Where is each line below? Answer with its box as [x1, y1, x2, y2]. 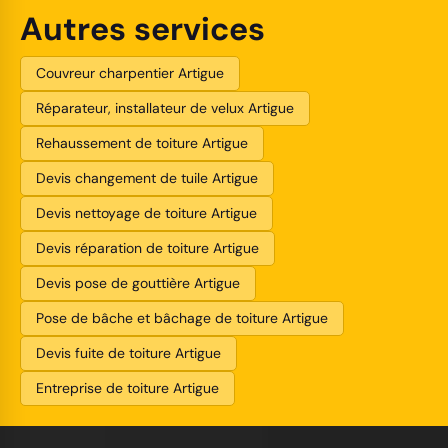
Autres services [20, 7, 265, 50]
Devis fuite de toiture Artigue [36, 343, 221, 362]
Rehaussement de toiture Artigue [36, 133, 248, 152]
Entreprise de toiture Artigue [36, 378, 219, 397]
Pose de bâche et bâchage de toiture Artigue [36, 308, 328, 327]
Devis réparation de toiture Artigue [36, 238, 259, 257]
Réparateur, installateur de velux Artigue [36, 98, 294, 117]
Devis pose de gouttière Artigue [36, 273, 240, 292]
